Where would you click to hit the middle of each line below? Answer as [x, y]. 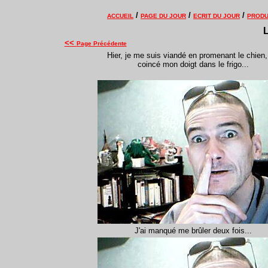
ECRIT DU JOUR [217, 16]
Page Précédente [101, 43]
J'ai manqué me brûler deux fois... [193, 231]
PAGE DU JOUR [163, 16]
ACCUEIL [120, 16]
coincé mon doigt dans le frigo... [193, 64]
